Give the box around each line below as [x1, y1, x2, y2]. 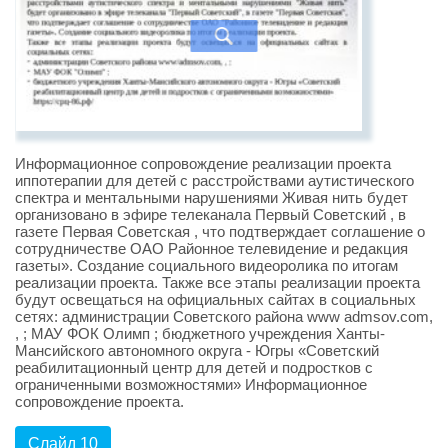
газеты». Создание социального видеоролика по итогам [15, 257, 398, 275]
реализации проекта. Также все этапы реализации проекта [15, 274, 420, 292]
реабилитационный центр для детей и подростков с [15, 359, 373, 377]
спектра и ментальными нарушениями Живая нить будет [15, 189, 408, 207]
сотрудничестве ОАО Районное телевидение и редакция [15, 240, 408, 258]
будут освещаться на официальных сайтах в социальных [15, 291, 416, 309]
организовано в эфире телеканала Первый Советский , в [15, 206, 406, 224]
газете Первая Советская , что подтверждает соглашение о [15, 223, 425, 241]
